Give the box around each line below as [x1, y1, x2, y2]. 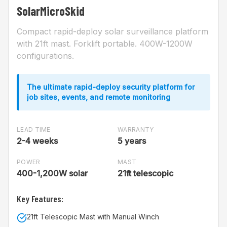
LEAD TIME [17, 126, 51, 133]
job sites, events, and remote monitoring [27, 93, 170, 101]
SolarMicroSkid [17, 4, 85, 18]
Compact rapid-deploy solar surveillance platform [17, 26, 208, 36]
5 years [118, 136, 146, 146]
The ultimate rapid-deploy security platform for [27, 83, 195, 91]
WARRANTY [118, 126, 154, 133]
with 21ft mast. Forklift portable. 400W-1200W [17, 39, 193, 49]
